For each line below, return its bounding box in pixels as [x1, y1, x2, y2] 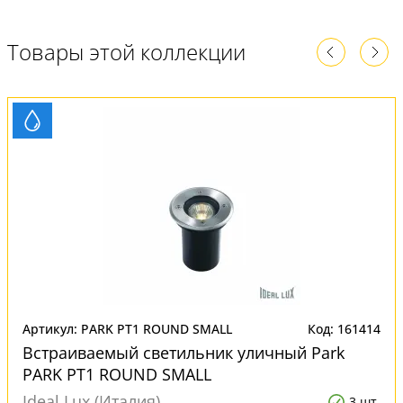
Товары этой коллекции [7, 37, 246, 67]
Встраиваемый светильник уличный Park [22, 342, 345, 363]
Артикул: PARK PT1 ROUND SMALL [22, 320, 232, 337]
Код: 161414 [308, 320, 381, 337]
